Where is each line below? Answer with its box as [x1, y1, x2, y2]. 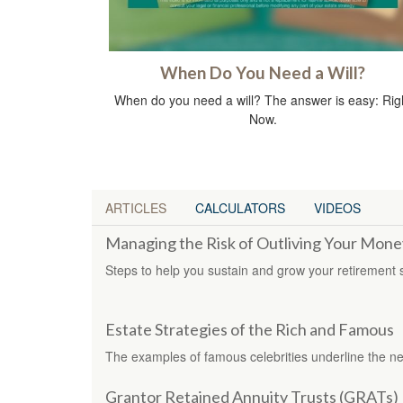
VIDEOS [314, 198, 361, 217]
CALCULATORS [195, 198, 285, 217]
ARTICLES [105, 198, 166, 217]
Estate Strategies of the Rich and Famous [105, 318, 394, 339]
